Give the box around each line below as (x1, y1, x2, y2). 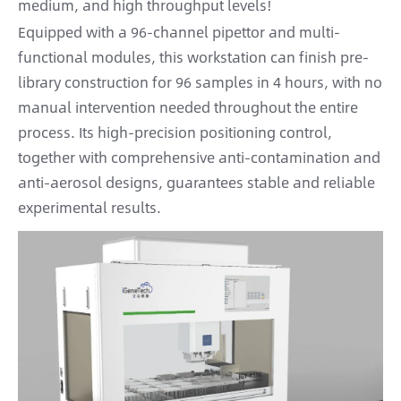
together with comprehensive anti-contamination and (18, 146, 380, 168)
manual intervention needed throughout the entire (18, 96, 358, 118)
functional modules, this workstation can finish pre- (18, 46, 369, 68)
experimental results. (18, 196, 161, 218)
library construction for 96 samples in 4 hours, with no (18, 71, 382, 93)
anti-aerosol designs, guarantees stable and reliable (18, 171, 375, 193)
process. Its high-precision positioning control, (18, 121, 332, 143)
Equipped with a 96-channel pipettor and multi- (18, 21, 340, 43)
